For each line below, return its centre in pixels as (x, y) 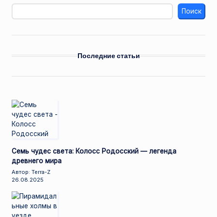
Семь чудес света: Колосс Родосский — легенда (94, 151)
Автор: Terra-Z (31, 172)
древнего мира (37, 161)
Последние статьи (108, 56)
